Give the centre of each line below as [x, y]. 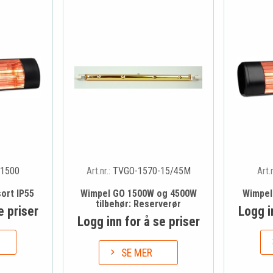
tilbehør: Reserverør [138, 204]
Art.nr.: [99, 171]
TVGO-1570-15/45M [151, 171]
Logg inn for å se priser [138, 221]
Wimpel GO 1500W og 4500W [138, 193]
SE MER [137, 253]
